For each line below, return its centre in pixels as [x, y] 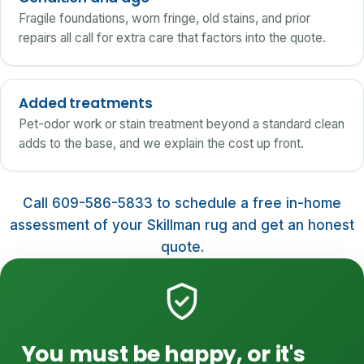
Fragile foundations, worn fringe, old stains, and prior [165, 18]
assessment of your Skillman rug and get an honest [182, 225]
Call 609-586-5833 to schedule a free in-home [182, 203]
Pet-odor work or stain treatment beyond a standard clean [182, 124]
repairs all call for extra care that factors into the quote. [173, 37]
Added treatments [86, 104]
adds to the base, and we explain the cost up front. [162, 144]
